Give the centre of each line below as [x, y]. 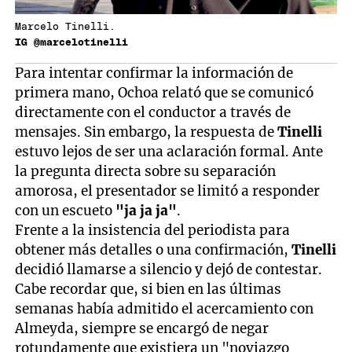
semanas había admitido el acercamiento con [165, 309]
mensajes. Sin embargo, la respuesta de [147, 132]
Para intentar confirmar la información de [154, 73]
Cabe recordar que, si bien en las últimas [148, 290]
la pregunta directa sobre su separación [146, 172]
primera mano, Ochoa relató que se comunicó [165, 93]
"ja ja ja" [147, 211]
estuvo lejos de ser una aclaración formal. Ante [169, 152]
